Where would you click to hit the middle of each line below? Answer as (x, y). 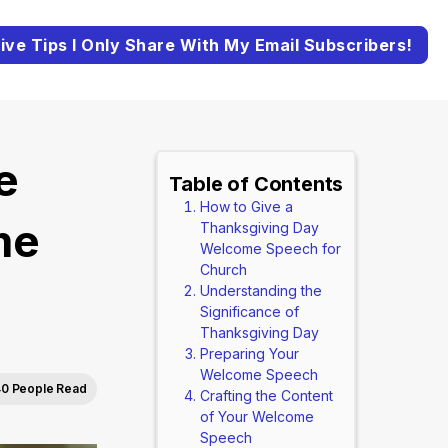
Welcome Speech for (270, 248)
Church (223, 269)
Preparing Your (249, 353)
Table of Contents (256, 184)
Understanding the (260, 290)
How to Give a (246, 206)
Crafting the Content (266, 395)
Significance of (249, 311)
